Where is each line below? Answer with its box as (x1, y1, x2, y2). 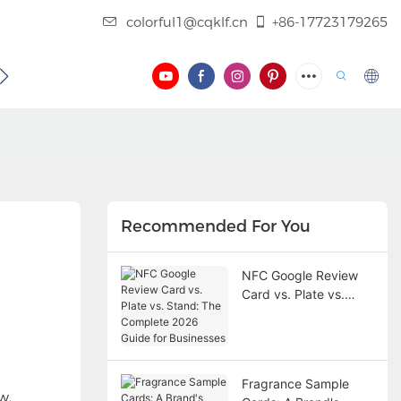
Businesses (241, 343, 306, 359)
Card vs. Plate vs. (241, 286, 345, 303)
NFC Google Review (241, 268, 358, 284)
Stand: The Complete (241, 305, 366, 321)
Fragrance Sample (241, 376, 349, 392)
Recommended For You (120, 216, 311, 236)
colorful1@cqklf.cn (126, 13, 248, 30)
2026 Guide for (241, 324, 329, 340)
